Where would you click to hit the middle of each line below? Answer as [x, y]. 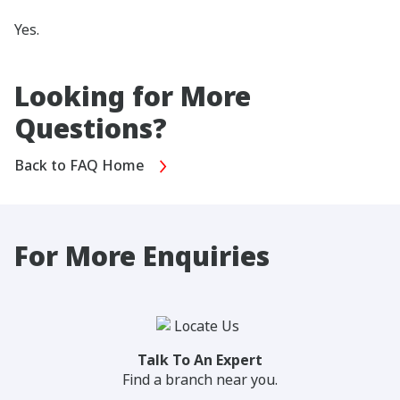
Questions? [91, 128]
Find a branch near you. [200, 380]
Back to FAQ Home [81, 165]
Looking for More [133, 96]
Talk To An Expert [200, 360]
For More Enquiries [142, 256]
